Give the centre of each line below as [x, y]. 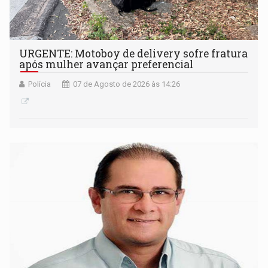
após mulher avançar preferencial [106, 65]
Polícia [40, 84]
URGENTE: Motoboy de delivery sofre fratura [134, 54]
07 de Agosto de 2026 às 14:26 [127, 84]
